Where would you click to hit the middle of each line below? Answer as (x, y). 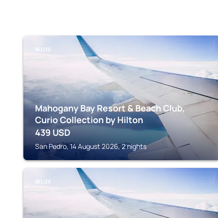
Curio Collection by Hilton (89, 120)
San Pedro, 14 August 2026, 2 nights (91, 146)
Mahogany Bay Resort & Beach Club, (110, 108)
